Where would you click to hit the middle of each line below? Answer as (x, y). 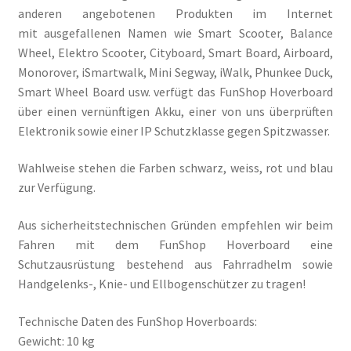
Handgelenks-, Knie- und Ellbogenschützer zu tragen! (161, 283)
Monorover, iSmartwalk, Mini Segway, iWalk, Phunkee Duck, (175, 72)
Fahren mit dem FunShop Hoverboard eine (175, 244)
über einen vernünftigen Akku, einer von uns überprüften (175, 111)
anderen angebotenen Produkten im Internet (175, 13)
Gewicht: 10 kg (56, 340)
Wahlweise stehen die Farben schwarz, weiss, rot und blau (175, 168)
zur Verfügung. (56, 188)
